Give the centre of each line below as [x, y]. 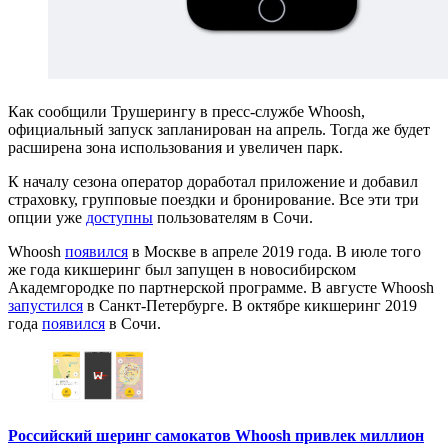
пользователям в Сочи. [233, 217]
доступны [119, 217]
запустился [45, 305]
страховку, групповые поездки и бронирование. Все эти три [213, 199]
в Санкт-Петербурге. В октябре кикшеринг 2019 [250, 305]
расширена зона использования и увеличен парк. [175, 147]
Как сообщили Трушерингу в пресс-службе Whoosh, [186, 111]
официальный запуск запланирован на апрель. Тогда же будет [219, 129]
